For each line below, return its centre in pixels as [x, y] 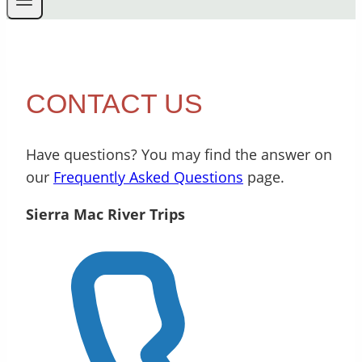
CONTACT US [114, 104]
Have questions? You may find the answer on [179, 154]
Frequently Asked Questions [148, 177]
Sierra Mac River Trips [105, 214]
